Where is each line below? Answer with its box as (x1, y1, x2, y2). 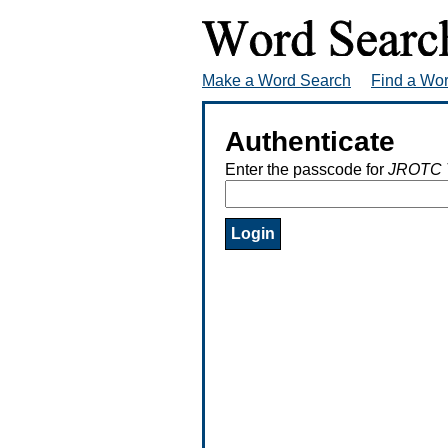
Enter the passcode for (225, 160, 388, 178)
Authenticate (225, 125, 395, 157)
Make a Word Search (202, 71, 351, 89)
